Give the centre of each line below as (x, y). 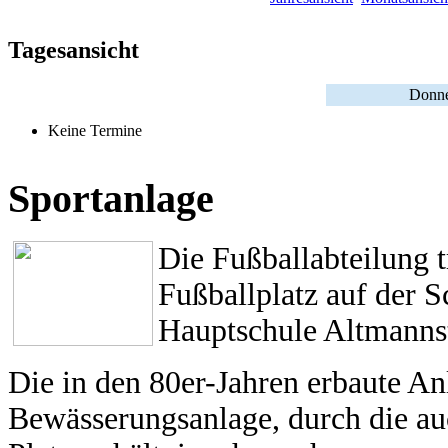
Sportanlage (111, 198)
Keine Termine (95, 131)
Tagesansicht (73, 50)
